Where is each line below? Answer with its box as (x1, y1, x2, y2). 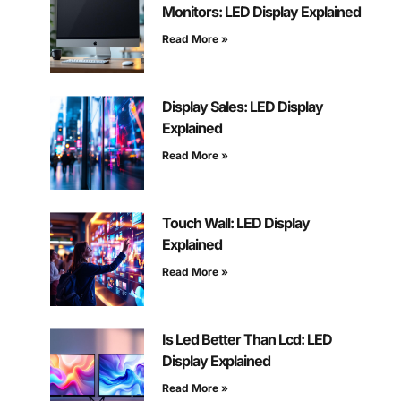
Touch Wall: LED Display (161, 214, 310, 233)
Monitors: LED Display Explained (161, 3, 361, 21)
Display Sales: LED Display (161, 98, 323, 116)
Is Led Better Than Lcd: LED (161, 330, 332, 349)
